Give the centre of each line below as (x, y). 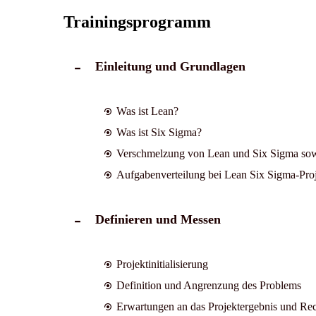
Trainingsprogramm (137, 22)
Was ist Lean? (147, 111)
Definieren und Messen (158, 219)
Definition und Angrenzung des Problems (208, 285)
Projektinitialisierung (162, 264)
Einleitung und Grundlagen (170, 66)
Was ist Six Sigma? (159, 132)
